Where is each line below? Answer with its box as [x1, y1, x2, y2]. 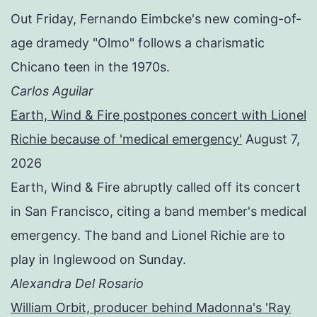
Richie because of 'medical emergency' [11, 131, 242, 146]
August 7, [246, 131, 300, 146]
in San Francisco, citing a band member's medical [11, 203, 306, 219]
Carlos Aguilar [11, 83, 93, 98]
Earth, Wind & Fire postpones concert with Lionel [11, 107, 306, 122]
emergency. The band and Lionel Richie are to [11, 227, 285, 243]
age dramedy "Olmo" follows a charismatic [11, 35, 265, 50]
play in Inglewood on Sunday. [11, 251, 186, 267]
